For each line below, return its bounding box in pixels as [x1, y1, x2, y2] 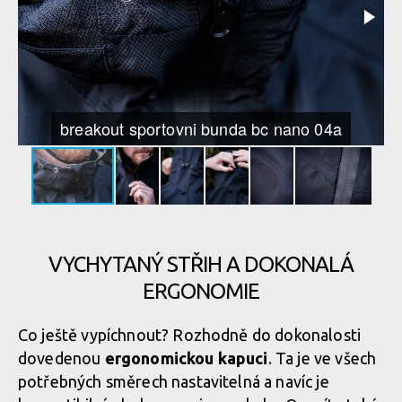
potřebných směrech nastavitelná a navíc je [18, 372, 329, 390]
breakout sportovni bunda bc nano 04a [60, 117, 342, 140]
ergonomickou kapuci [104, 349, 268, 367]
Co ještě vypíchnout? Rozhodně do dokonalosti [18, 326, 362, 344]
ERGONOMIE [143, 279, 259, 303]
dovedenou [18, 349, 105, 367]
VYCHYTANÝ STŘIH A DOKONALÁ [48, 252, 354, 276]
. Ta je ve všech [267, 349, 377, 367]
